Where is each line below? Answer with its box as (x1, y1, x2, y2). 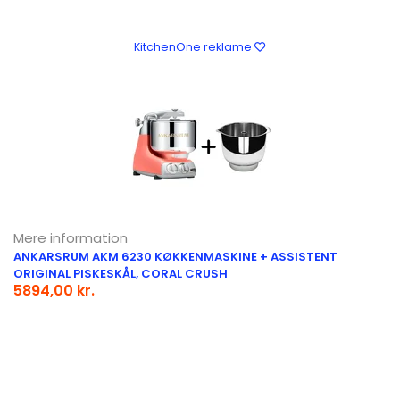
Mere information (13, 228, 128, 247)
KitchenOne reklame (134, 38, 254, 54)
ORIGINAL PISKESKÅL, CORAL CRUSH (13, 264, 228, 282)
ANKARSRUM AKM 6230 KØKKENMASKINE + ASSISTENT (13, 247, 337, 265)
